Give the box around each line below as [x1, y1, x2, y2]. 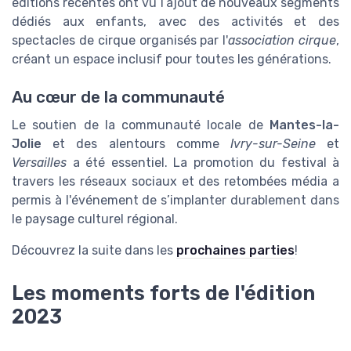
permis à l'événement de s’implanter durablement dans [12, 193, 339, 208]
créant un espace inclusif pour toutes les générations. [12, 52, 331, 67]
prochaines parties [176, 243, 295, 259]
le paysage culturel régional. [12, 212, 178, 227]
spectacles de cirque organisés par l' [12, 33, 229, 49]
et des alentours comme [42, 136, 230, 152]
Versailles [12, 155, 67, 171]
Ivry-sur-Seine [230, 136, 316, 152]
